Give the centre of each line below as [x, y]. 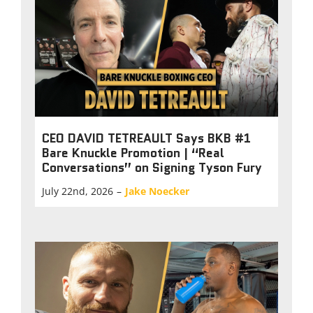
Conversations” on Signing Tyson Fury [152, 168]
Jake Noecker [157, 191]
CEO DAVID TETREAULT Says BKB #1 [146, 138]
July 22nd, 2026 [78, 191]
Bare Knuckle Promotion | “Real [133, 153]
